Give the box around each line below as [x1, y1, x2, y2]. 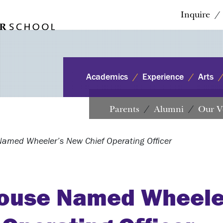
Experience [142, 71, 184, 82]
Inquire [180, 9, 210, 20]
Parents [110, 104, 139, 114]
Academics [86, 71, 128, 82]
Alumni [154, 104, 184, 114]
